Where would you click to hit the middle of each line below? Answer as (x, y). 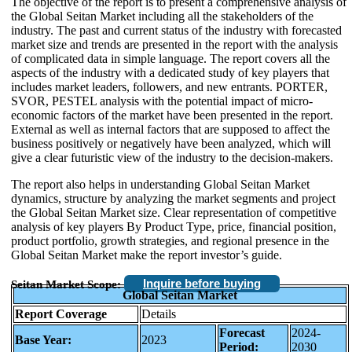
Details (159, 313)
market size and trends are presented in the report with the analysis (174, 44)
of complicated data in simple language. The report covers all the (170, 58)
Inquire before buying (202, 284)
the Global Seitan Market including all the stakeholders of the (162, 16)
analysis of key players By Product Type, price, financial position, (174, 226)
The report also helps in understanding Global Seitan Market (160, 184)
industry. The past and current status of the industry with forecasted (176, 30)
